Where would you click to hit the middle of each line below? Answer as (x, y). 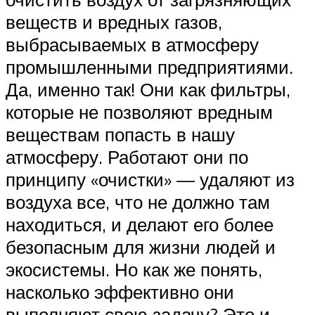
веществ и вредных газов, (114, 21)
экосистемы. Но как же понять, (134, 269)
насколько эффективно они (120, 291)
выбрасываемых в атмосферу (132, 44)
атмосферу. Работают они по (127, 156)
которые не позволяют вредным (139, 111)
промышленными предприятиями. (149, 66)
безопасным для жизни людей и (141, 246)
